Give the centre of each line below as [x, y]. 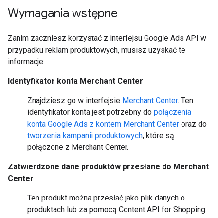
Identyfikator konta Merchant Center [75, 81]
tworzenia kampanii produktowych [85, 136]
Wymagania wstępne [63, 13]
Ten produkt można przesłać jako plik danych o [106, 198]
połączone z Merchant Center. [78, 147]
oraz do [193, 124]
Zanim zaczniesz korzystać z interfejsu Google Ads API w [107, 38]
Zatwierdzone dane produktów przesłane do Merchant [108, 167]
